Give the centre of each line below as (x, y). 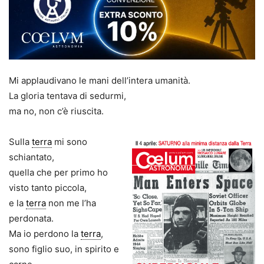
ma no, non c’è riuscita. (56, 111)
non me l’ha (71, 203)
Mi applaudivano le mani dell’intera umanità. (100, 81)
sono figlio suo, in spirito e (64, 249)
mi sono (70, 142)
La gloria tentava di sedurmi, (67, 96)
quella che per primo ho (58, 173)
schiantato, (32, 157)
